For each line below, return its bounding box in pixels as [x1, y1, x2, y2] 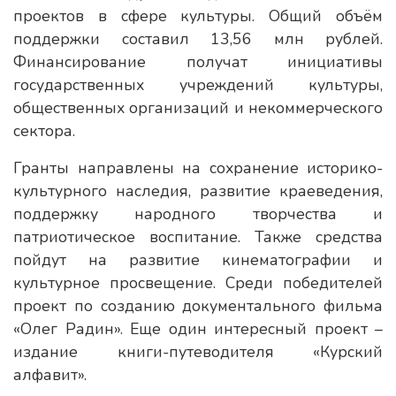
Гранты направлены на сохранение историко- [13, 157, 383, 179]
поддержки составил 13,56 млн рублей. [13, 28, 383, 49]
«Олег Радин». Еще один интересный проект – [13, 318, 383, 339]
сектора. [13, 120, 75, 141]
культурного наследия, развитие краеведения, [13, 180, 383, 202]
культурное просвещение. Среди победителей [13, 272, 383, 293]
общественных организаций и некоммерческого [13, 97, 383, 118]
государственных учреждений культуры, [13, 74, 383, 95]
